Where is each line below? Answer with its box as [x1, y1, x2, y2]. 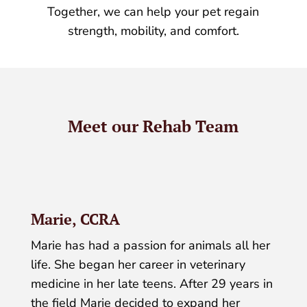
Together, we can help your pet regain [47, 3, 260, 21]
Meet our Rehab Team [68, 115, 239, 138]
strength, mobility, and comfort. [67, 23, 239, 40]
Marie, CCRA [30, 209, 120, 230]
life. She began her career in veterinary [30, 256, 245, 273]
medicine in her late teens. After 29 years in [30, 275, 273, 293]
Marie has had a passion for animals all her [30, 237, 270, 254]
